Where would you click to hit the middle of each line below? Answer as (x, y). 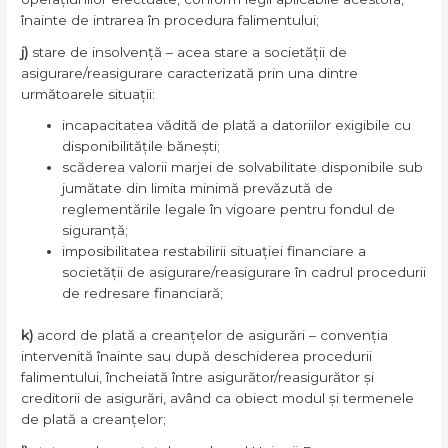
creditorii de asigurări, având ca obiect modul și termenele (218, 398)
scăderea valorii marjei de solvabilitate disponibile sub (243, 167)
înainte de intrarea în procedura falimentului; (170, 19)
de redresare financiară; (143, 293)
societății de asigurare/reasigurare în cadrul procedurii (244, 272)
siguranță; (95, 230)
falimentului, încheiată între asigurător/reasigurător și (198, 377)
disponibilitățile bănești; (141, 146)
